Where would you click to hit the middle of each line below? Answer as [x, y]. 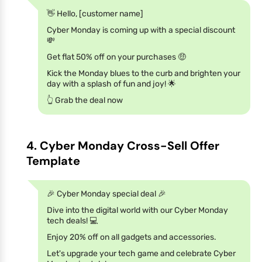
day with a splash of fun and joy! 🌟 [111, 84]
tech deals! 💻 [72, 220]
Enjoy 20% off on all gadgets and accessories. [132, 237]
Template [53, 161]
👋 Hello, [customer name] [95, 13]
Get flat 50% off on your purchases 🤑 [116, 57]
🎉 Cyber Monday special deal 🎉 [106, 194]
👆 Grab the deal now [85, 100]
